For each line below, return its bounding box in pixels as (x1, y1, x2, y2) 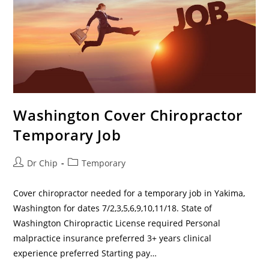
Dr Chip (27, 157, 58, 169)
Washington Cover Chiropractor (13, 105, 243, 125)
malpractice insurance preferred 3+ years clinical (13, 232, 212, 244)
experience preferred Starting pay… (13, 247, 157, 259)
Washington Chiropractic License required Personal (13, 217, 221, 229)
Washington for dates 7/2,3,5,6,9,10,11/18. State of (13, 202, 213, 214)
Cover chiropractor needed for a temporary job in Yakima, (13, 187, 246, 199)
